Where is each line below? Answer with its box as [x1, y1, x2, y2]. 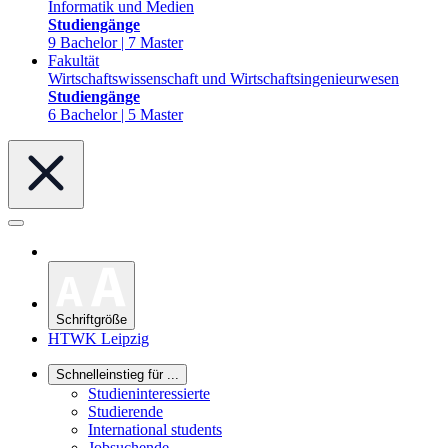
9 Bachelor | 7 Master [48, 34, 183, 51]
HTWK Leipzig [48, 330, 149, 348]
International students [88, 421, 222, 439]
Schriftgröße [56, 312, 127, 328]
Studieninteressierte [88, 385, 210, 403]
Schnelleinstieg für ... [56, 367, 179, 383]
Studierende [88, 403, 163, 421]
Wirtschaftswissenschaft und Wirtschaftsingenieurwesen [48, 70, 399, 87]
